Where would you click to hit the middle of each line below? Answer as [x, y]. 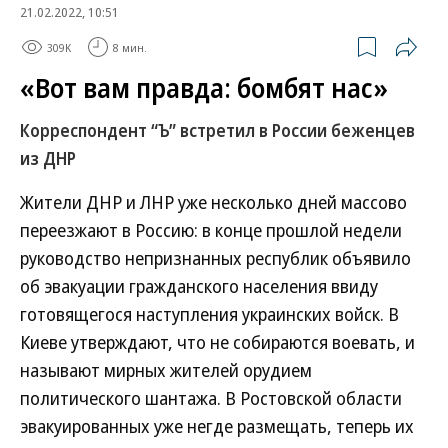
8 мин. [130, 47]
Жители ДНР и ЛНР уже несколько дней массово [213, 202]
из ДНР [48, 158]
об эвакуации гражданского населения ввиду [199, 286]
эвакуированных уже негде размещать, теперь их [217, 426]
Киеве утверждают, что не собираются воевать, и [217, 342]
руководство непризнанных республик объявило [215, 258]
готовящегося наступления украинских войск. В [209, 314]
